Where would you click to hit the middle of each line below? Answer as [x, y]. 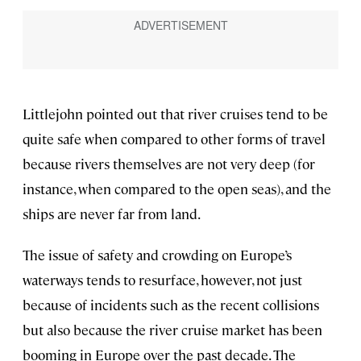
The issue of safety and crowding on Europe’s [157, 255]
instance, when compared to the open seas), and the [177, 189]
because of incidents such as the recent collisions [171, 305]
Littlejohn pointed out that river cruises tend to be [175, 114]
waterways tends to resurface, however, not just [162, 280]
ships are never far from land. [112, 214]
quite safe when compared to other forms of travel [174, 139]
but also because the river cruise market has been [172, 330]
